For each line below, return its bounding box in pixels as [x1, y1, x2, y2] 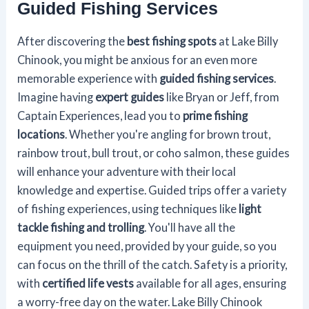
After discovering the [17, 34, 128, 48]
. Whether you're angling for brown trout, [65, 127, 271, 141]
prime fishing [183, 108, 248, 122]
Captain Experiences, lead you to [17, 108, 183, 122]
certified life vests [42, 276, 134, 290]
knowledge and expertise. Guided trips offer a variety [17, 183, 287, 197]
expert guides [95, 90, 165, 103]
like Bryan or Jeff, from [164, 90, 280, 103]
